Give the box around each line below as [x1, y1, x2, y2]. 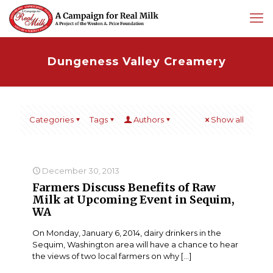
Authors [133, 115, 164, 124]
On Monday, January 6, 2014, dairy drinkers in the [32, 228, 221, 238]
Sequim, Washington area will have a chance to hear [32, 239, 238, 249]
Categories [29, 115, 74, 124]
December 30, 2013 [42, 166, 119, 175]
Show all [211, 115, 244, 124]
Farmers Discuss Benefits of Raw [32, 180, 216, 194]
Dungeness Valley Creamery [47, 55, 226, 68]
